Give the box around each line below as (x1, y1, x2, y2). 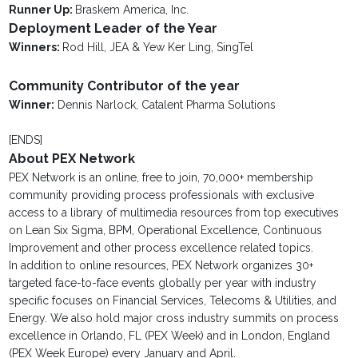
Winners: (9, 41, 63, 54)
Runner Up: (9, 3, 76, 17)
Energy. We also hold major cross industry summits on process (9, 312, 340, 325)
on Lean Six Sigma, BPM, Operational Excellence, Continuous (9, 224, 323, 237)
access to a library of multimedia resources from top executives (9, 206, 340, 220)
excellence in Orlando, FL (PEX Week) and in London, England (9, 329, 331, 343)
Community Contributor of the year (9, 78, 241, 94)
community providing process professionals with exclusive (9, 189, 315, 202)
